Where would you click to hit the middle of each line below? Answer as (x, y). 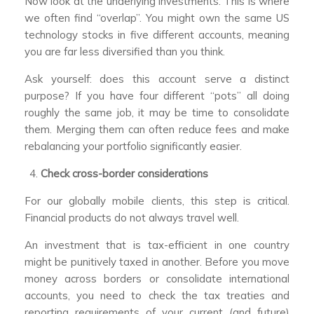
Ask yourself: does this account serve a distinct (157, 79)
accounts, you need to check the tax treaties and (157, 296)
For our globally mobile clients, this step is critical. (157, 201)
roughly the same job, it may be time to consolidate (157, 113)
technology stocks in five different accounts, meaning (157, 35)
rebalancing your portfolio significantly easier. (133, 146)
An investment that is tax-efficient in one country (157, 245)
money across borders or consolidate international (157, 279)
